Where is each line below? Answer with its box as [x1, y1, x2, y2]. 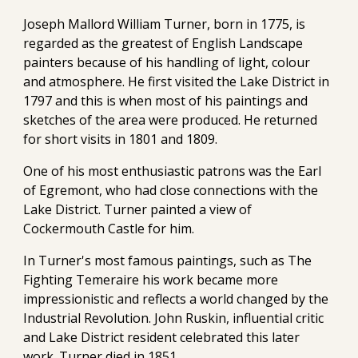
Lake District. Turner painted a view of [23, 201, 253, 218]
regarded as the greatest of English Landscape [23, 34, 304, 52]
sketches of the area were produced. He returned [23, 111, 318, 129]
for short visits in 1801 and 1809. [23, 130, 221, 148]
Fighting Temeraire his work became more [23, 271, 279, 288]
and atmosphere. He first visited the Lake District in [23, 73, 330, 90]
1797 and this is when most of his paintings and [23, 92, 308, 109]
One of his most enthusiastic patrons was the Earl [23, 162, 322, 180]
